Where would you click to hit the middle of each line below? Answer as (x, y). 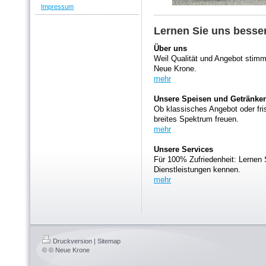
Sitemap (109, 241)
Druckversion (72, 241)
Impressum (57, 7)
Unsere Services (183, 149)
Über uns (170, 48)
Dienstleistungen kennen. (197, 170)
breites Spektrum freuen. (196, 119)
